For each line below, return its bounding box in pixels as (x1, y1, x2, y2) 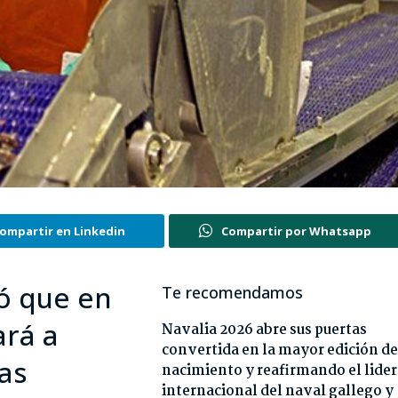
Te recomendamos (161, 282, 303, 304)
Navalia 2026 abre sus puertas (161, 319, 367, 342)
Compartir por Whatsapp (221, 223, 372, 240)
